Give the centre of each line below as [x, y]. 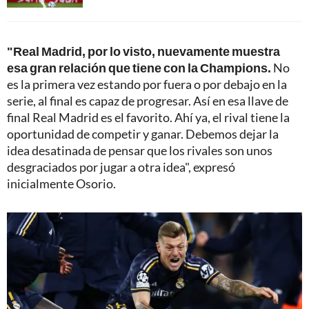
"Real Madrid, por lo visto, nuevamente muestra [143, 51]
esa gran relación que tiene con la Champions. [139, 68]
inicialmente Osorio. [61, 184]
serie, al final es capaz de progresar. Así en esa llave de [148, 101]
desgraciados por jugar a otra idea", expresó [121, 167]
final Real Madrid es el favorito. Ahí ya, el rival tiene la [148, 118]
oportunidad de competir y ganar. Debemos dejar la [143, 134]
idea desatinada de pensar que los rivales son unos [140, 151]
